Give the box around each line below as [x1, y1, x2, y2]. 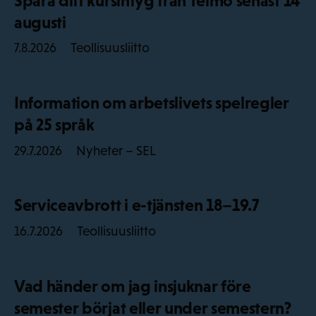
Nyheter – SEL [76, 142, 156, 158]
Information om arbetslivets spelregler [14, 93, 289, 113]
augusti [14, 13, 66, 32]
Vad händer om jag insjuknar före [14, 276, 251, 296]
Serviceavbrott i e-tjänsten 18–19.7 [14, 195, 260, 215]
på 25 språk [14, 115, 95, 135]
